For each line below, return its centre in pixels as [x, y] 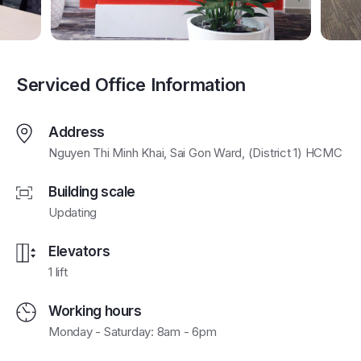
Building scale [92, 192]
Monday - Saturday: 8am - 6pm [133, 332]
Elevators [79, 252]
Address [77, 133]
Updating [73, 213]
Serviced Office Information [131, 85]
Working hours [95, 311]
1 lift [58, 272]
